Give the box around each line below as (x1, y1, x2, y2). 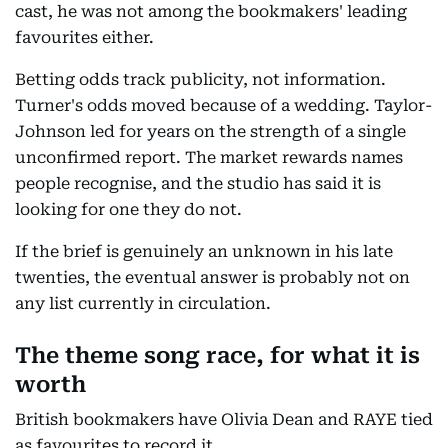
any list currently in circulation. (15, 294, 271, 313)
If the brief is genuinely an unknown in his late (15, 242, 393, 261)
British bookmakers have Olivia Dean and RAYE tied (15, 410, 433, 429)
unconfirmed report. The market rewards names (15, 148, 403, 167)
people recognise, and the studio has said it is (15, 174, 381, 193)
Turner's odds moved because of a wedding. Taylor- (15, 96, 432, 115)
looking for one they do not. (15, 200, 242, 219)
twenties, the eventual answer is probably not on (15, 268, 410, 287)
